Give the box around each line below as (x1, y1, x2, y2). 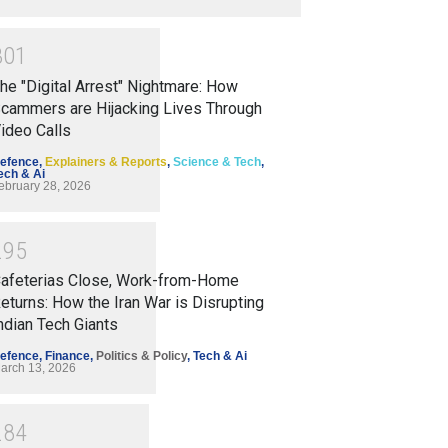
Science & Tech (173, 154, 261, 169)
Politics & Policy (96, 349, 187, 364)
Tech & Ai (193, 349, 247, 364)
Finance (45, 349, 90, 364)
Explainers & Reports (45, 154, 167, 169)
